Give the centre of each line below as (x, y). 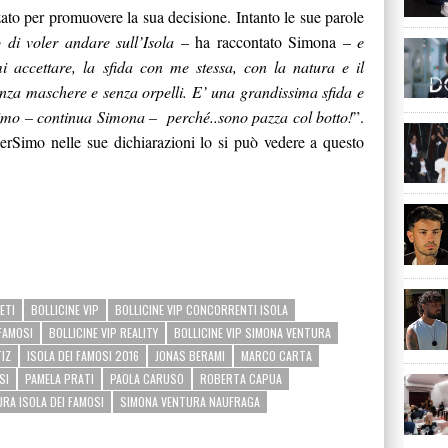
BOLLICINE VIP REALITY (103, 333)
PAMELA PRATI (59, 379)
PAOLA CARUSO (147, 379)
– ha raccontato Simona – (265, 42)
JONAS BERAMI (190, 356)
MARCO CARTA (276, 356)
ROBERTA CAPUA (241, 379)
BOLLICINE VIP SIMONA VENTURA (252, 333)
